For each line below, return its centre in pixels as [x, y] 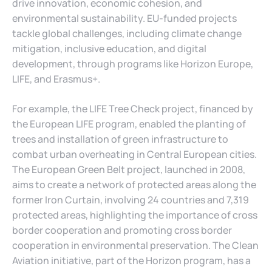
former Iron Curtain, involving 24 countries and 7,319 [131, 199]
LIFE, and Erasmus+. [56, 79]
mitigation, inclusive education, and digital [109, 48]
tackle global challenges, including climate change [127, 33]
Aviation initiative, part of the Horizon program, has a [131, 260]
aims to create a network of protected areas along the [134, 184]
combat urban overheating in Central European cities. [134, 154]
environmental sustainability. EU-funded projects [124, 18]
